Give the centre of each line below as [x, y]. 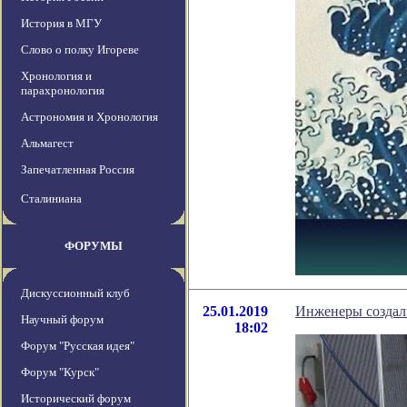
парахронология [63, 91]
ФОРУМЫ [94, 246]
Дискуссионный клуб [75, 293]
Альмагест [47, 144]
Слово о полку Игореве [80, 50]
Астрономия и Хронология [89, 117]
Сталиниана [51, 199]
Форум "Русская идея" [78, 346]
